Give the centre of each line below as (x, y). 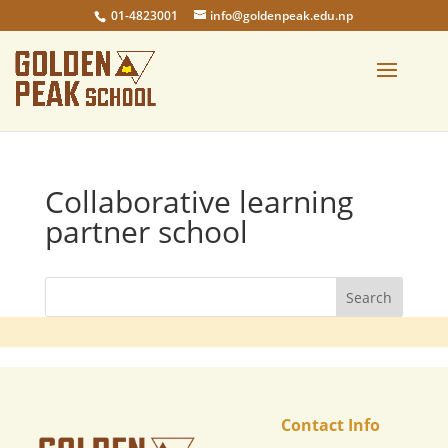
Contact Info (330, 425)
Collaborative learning (198, 201)
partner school (146, 231)
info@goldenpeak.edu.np (282, 15)
